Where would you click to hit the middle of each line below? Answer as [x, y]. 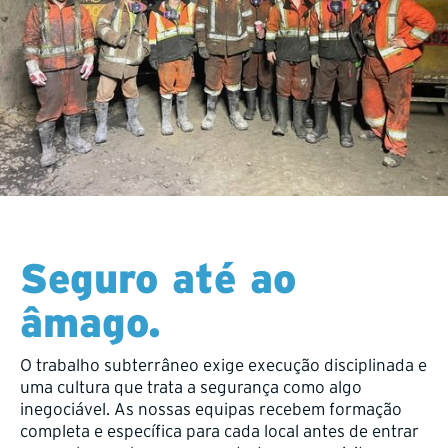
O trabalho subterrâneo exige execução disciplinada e [223, 364]
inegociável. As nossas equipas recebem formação [211, 408]
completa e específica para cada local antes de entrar [219, 430]
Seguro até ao [158, 277]
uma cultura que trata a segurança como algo [191, 386]
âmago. [90, 321]
